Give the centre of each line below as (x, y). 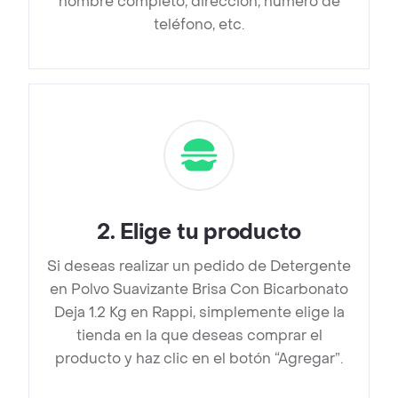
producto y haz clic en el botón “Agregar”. (199, 359)
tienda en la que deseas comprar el (199, 336)
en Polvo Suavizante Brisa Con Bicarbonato (199, 290)
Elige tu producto (211, 233)
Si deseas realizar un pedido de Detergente (199, 267)
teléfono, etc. (199, 25)
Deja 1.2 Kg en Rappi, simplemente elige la (199, 313)
